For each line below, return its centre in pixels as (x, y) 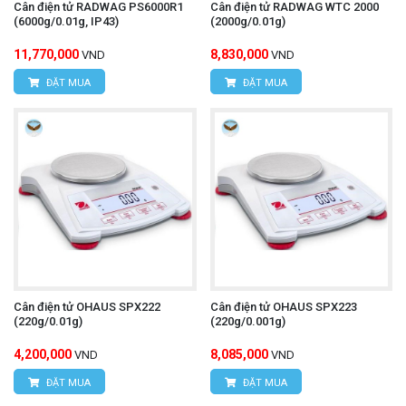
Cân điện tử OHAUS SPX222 (87, 306)
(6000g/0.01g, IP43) (66, 22)
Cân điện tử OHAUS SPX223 (283, 306)
